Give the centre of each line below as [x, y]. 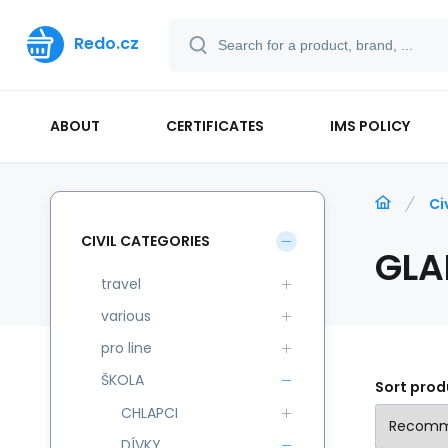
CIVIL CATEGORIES [145, 240]
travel [121, 284]
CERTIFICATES [215, 125]
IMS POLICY [370, 125]
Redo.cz [106, 43]
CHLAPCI [149, 413]
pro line [126, 348]
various [126, 316]
